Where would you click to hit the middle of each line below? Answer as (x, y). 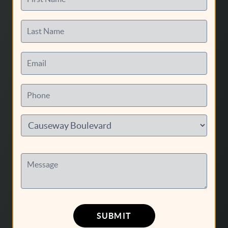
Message (43, 165)
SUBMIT (114, 216)
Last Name (46, 31)
